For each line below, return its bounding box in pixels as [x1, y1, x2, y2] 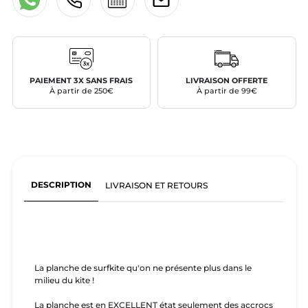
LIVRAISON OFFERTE [186, 76, 268, 85]
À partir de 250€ [49, 86, 113, 96]
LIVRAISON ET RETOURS [105, 179, 208, 190]
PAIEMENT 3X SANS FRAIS [30, 76, 133, 85]
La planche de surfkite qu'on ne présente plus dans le [34, 263, 252, 274]
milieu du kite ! [34, 275, 94, 286]
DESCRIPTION [30, 179, 91, 190]
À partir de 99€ [196, 86, 257, 96]
